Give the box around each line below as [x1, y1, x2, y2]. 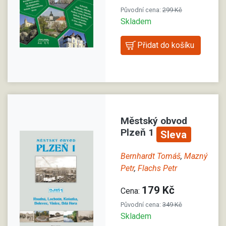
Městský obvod [121, 115, 187, 127]
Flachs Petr [138, 163, 177, 173]
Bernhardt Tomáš [121, 151, 181, 161]
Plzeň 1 [121, 127, 156, 139]
